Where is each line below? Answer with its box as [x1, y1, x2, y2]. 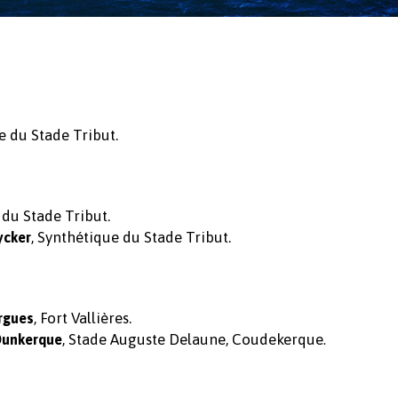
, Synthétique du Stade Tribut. [31, 228, 231, 246]
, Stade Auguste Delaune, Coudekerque [62, 330, 323, 348]
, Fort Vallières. [34, 309, 131, 327]
